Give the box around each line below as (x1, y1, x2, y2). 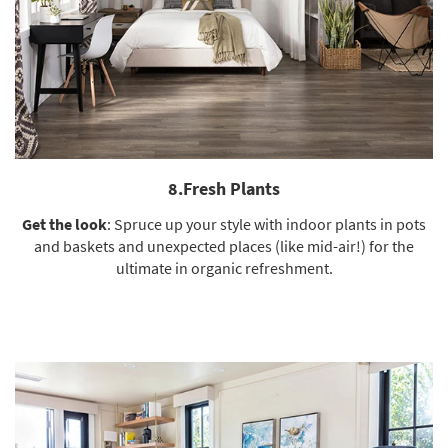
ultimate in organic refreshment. (115, 258, 333, 278)
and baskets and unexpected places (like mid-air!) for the (34, 236, 414, 256)
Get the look (22, 214, 107, 234)
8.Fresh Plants (168, 177, 280, 200)
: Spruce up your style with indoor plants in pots (107, 214, 426, 234)
